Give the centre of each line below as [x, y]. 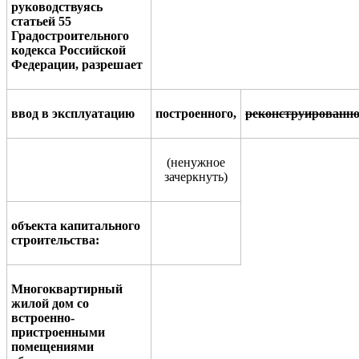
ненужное [198, 162]
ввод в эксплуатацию [73, 113]
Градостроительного [70, 35]
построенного [194, 113]
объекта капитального [76, 225]
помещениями [52, 346]
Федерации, [45, 64]
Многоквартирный [67, 288]
